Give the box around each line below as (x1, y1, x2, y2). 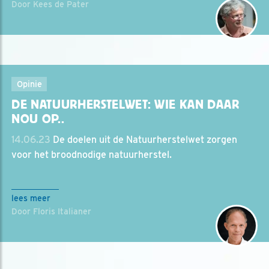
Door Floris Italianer (11, 207, 91, 216)
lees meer (11, 193, 50, 203)
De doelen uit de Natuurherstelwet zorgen (50, 134, 237, 145)
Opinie (16, 79, 42, 89)
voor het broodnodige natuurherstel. (11, 149, 172, 160)
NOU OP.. (11, 112, 65, 126)
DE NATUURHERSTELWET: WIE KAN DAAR (11, 97, 240, 112)
